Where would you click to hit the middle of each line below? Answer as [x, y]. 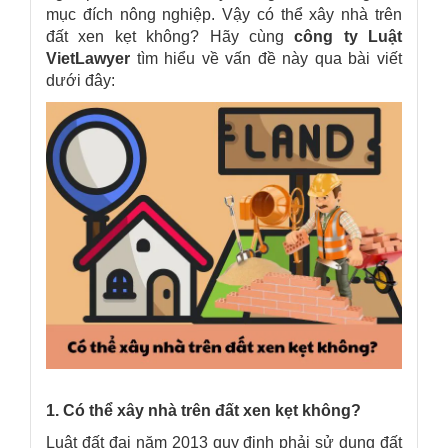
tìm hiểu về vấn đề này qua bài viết [266, 58]
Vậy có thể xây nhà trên [312, 14]
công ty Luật [348, 36]
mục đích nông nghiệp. [134, 14]
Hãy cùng [247, 36]
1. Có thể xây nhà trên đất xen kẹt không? [203, 410]
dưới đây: [80, 80]
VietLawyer [88, 58]
